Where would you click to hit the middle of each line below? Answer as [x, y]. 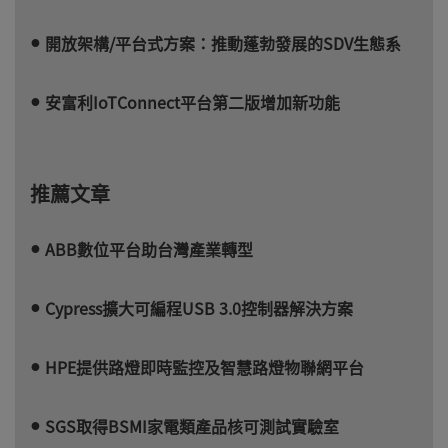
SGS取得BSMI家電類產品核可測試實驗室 [192, 425]
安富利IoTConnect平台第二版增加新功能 [192, 101]
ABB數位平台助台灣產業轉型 [149, 248]
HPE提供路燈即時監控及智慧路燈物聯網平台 [204, 366]
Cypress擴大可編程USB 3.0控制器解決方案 [199, 307]
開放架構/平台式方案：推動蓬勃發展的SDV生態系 [223, 42]
